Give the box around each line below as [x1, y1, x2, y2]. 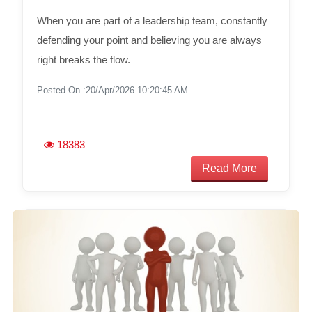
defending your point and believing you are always [36, 33, 262, 46]
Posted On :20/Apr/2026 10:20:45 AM [36, 84, 188, 95]
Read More [202, 162, 258, 174]
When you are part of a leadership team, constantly [36, 14, 267, 26]
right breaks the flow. [36, 53, 130, 65]
